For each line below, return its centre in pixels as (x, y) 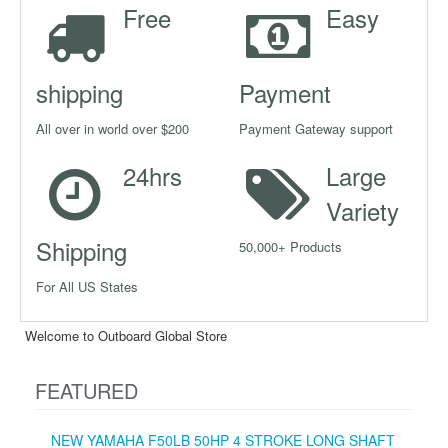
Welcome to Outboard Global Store (126, 335)
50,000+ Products (290, 246)
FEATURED (86, 390)
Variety (363, 210)
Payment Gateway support (316, 128)
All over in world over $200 (112, 128)
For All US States (87, 286)
